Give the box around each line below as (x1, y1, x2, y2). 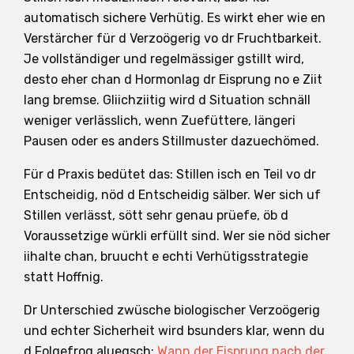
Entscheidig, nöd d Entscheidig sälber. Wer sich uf (24, 186, 321, 202)
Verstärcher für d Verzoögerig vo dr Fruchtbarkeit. (24, 30, 322, 46)
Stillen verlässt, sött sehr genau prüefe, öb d (24, 207, 288, 223)
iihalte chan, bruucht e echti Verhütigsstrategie (24, 248, 308, 264)
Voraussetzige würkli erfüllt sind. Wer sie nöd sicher (24, 228, 330, 243)
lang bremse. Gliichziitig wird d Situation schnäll (24, 92, 311, 107)
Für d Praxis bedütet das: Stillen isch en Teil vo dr (24, 166, 316, 182)
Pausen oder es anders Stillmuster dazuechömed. (24, 133, 319, 149)
